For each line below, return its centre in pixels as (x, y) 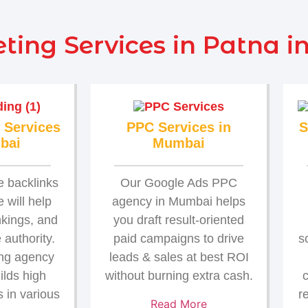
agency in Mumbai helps (179, 201)
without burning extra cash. (179, 275)
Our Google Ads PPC (179, 183)
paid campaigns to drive (179, 238)
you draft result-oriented (179, 220)
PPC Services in (179, 127)
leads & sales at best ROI (179, 257)
